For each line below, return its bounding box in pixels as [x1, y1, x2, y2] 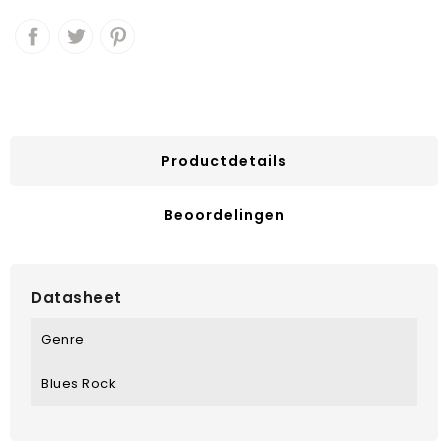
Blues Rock [41, 374, 116, 394]
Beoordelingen [163, 205, 285, 226]
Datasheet [31, 287, 122, 309]
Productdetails [161, 151, 287, 172]
